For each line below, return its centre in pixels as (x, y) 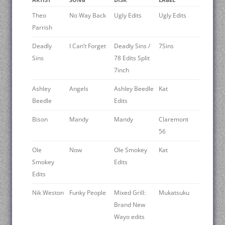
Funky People (88, 192)
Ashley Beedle (134, 88)
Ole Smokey (131, 150)
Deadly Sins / (132, 46)
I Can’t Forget (88, 46)
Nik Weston (48, 192)
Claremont (174, 119)
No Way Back (88, 15)
